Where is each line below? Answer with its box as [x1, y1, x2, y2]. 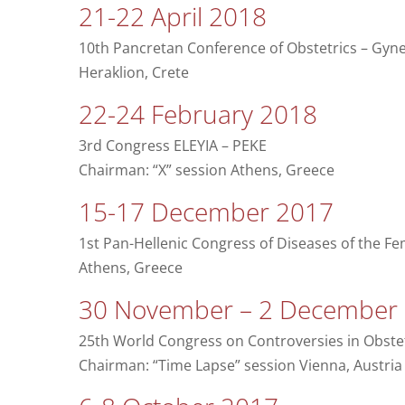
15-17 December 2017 [78, 194, 334, 230]
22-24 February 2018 [78, 97, 317, 132]
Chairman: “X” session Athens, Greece [78, 160, 334, 181]
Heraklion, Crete [78, 62, 189, 83]
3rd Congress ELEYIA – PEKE [78, 136, 267, 156]
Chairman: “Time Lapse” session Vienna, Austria [78, 355, 402, 376]
